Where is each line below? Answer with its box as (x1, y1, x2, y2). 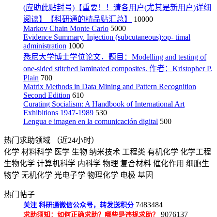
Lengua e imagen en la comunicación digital (23, 117, 158, 125)
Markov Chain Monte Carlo (23, 24, 108, 32)
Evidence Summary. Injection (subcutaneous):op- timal (23, 33, 190, 41)
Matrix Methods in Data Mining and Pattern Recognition (23, 82, 196, 91)
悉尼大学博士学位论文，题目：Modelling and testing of (23, 53, 206, 61)
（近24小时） (52, 136, 99, 144)
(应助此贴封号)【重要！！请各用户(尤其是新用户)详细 (23, 3, 211, 12)
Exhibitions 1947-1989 (23, 108, 93, 117)
